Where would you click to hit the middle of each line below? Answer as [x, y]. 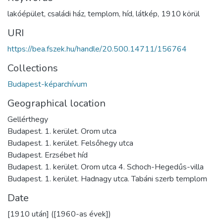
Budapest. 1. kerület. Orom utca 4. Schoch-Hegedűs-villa [106, 167]
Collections [33, 68]
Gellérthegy [28, 119]
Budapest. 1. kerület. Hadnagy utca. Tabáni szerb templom [107, 179]
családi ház [66, 14]
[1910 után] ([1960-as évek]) [59, 214]
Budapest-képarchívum [47, 84]
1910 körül [180, 14]
